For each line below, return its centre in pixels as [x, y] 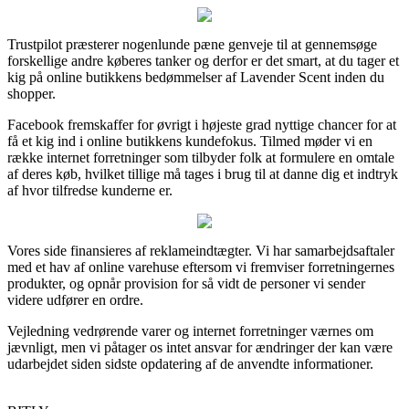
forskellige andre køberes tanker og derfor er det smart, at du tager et [203, 60]
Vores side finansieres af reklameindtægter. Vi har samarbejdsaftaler [201, 250]
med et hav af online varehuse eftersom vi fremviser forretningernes [201, 267]
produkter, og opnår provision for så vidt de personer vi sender [186, 283]
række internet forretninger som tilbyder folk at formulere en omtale [201, 157]
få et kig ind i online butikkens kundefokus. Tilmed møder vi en [190, 141]
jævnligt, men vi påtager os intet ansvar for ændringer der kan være [200, 347]
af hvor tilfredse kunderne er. [90, 190]
